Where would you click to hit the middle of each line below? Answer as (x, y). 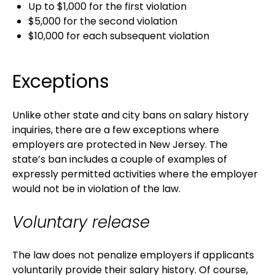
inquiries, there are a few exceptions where (116, 130)
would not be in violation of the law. (96, 189)
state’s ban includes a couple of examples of (120, 160)
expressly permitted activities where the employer (135, 174)
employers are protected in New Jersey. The (120, 145)
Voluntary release (81, 223)
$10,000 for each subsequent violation (119, 36)
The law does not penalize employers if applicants (133, 255)
